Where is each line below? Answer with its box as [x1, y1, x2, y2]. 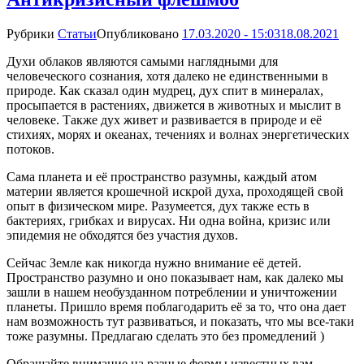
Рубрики [6, 26, 58, 41]
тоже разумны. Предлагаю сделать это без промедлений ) [6, 328, 324, 343]
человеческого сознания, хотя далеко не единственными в [6, 68, 328, 83]
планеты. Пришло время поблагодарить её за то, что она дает [6, 299, 346, 314]
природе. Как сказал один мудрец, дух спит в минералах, [6, 83, 323, 97]
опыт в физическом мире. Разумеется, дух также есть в [6, 198, 310, 213]
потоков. [6, 141, 54, 156]
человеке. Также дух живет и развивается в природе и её [6, 112, 322, 127]
